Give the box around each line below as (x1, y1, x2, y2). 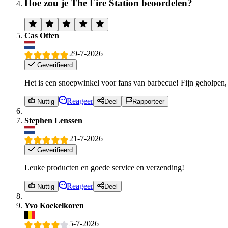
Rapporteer (132, 98, 164, 106)
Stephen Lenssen (24, 116, 82, 125)
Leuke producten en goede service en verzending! (24, 163, 184, 172)
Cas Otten (24, 31, 59, 40)
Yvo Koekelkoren (24, 201, 84, 210)
